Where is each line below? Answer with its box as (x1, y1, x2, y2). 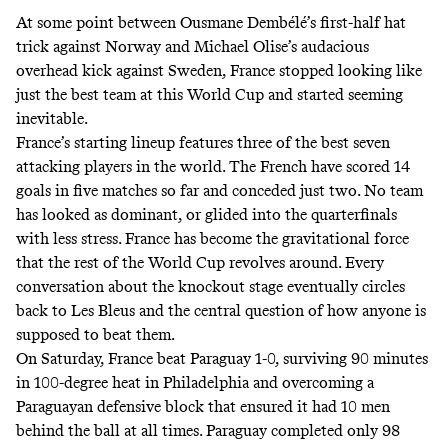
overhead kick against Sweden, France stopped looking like (16, 60, 422, 80)
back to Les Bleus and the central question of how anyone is (16, 300, 426, 320)
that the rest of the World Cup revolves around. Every (16, 252, 384, 272)
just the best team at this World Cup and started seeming (16, 84, 403, 104)
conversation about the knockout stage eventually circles (16, 276, 405, 296)
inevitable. (16, 108, 88, 128)
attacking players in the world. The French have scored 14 (16, 156, 410, 176)
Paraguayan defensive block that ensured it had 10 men (16, 396, 390, 416)
